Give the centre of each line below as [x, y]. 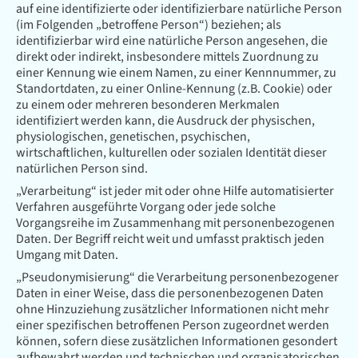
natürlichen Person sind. [82, 169]
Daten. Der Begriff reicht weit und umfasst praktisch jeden [170, 239]
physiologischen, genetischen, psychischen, [133, 137]
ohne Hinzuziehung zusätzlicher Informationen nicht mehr [173, 309]
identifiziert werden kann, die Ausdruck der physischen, [165, 121]
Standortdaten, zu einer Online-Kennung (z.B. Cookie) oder [174, 89]
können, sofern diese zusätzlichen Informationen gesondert [177, 341]
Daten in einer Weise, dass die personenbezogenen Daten [170, 293]
